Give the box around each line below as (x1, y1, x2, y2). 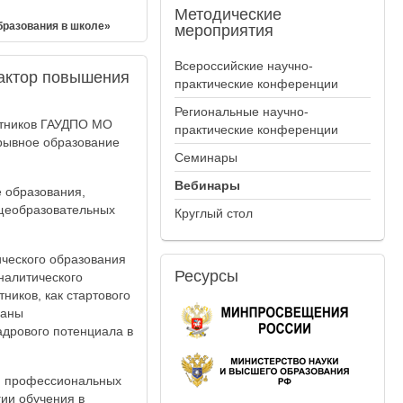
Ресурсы (175, 267, 239, 285)
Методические (175, 5, 282, 23)
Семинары (175, 150, 238, 165)
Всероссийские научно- (175, 58, 314, 73)
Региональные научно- (175, 104, 309, 119)
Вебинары (175, 178, 241, 193)
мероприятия (175, 22, 274, 40)
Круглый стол (175, 206, 254, 220)
